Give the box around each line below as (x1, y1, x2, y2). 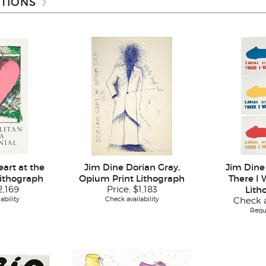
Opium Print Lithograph (79, 173, 185, 185)
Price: (106, 184, 133, 195)
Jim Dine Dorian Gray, (84, 161, 180, 173)
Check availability (104, 195, 159, 204)
